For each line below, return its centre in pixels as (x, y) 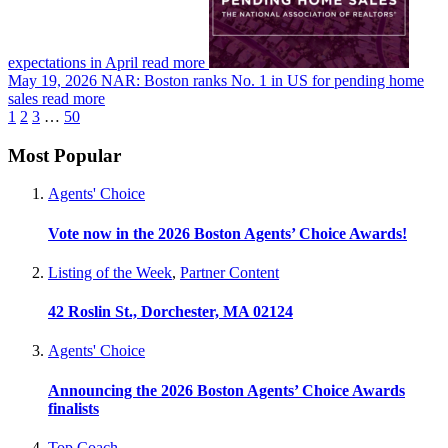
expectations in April (73, 62)
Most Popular (64, 155)
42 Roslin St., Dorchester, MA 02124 (170, 312)
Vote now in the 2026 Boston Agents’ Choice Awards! (227, 233)
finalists (73, 408)
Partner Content (229, 272)
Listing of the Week (110, 272)
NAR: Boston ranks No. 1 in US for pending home (262, 80)
